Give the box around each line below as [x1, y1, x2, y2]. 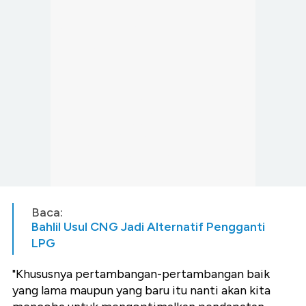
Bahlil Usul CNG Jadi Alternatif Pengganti [31, 219, 265, 235]
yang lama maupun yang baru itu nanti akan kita [12, 283, 270, 298]
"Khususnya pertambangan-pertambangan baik [12, 266, 270, 282]
